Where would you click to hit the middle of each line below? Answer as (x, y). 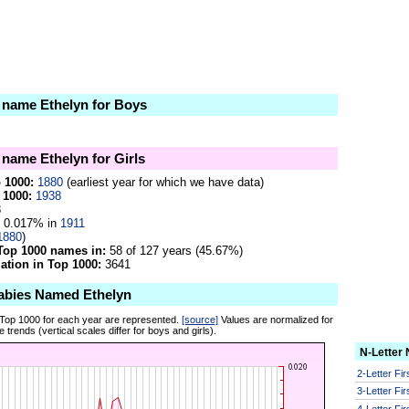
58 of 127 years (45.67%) (174, 250)
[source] (200, 319)
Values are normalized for (276, 319)
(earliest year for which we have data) (163, 182)
